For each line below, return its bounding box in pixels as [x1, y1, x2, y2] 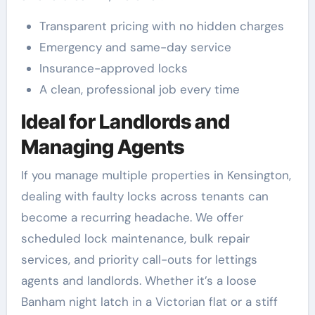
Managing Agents [20, 135, 184, 160]
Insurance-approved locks [39, 60, 188, 77]
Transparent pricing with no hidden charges [39, 18, 284, 34]
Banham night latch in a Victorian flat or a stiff [20, 293, 278, 309]
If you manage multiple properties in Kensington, [20, 167, 291, 183]
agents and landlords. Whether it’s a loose [20, 272, 257, 288]
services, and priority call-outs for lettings [20, 251, 257, 267]
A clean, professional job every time [39, 82, 240, 98]
